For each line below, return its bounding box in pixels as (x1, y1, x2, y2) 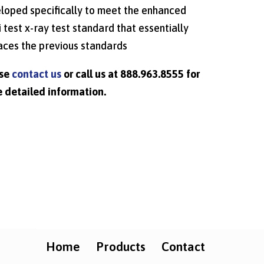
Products (96, 239, 146, 254)
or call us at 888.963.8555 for (61, 68, 200, 81)
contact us (12, 68, 62, 81)
